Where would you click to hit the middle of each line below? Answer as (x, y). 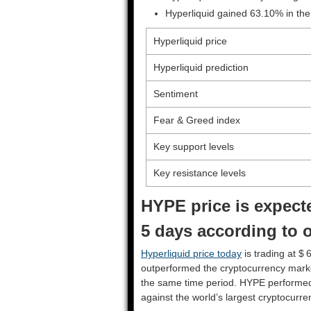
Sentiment (175, 94)
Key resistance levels (199, 173)
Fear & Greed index (196, 120)
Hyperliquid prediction (201, 67)
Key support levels (193, 146)
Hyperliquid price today (191, 253)
